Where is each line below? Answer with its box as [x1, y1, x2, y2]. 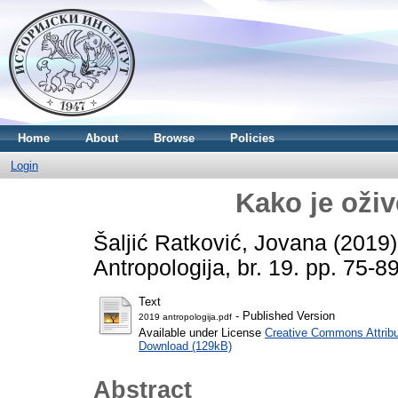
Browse [154, 131, 195, 145]
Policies [230, 131, 275, 145]
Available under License [139, 325, 265, 339]
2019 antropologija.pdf [139, 311, 232, 322]
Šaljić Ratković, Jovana [93, 230, 327, 255]
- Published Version [232, 308, 335, 322]
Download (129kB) [139, 338, 232, 353]
